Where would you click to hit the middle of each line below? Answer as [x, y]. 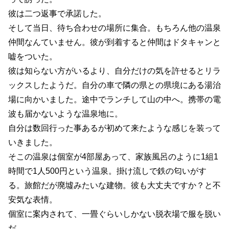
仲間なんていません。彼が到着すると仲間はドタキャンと [114, 42]
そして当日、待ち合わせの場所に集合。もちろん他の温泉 [114, 28]
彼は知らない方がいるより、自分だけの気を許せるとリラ [114, 71]
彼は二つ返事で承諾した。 [57, 13]
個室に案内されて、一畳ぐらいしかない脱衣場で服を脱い [114, 214]
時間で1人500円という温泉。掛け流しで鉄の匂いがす [107, 171]
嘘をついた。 [33, 56]
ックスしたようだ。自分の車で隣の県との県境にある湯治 [114, 85]
